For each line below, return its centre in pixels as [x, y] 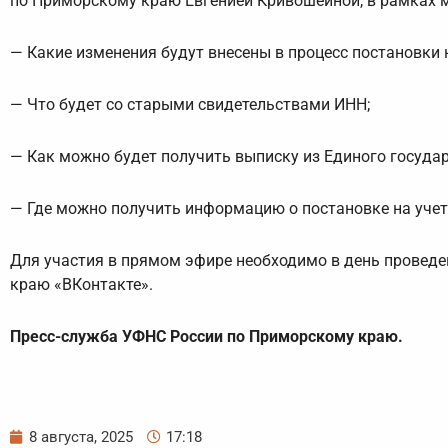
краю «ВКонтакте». [81, 285]
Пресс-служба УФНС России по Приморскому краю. [206, 337]
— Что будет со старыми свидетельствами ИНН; [190, 105]
